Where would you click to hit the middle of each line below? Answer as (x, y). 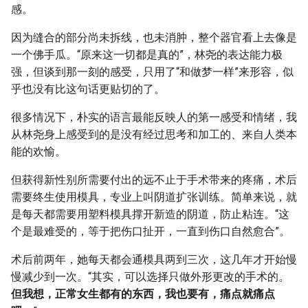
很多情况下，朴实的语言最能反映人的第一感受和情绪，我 (154, 118)
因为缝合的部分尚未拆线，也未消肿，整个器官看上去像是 (154, 38)
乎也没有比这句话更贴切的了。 (88, 89)
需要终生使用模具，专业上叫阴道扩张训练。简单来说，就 (154, 197)
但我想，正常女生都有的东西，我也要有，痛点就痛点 (143, 294)
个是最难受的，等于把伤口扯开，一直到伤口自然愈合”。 (151, 232)
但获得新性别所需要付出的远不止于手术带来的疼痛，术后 (154, 180)
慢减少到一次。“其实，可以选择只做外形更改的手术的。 (150, 277)
